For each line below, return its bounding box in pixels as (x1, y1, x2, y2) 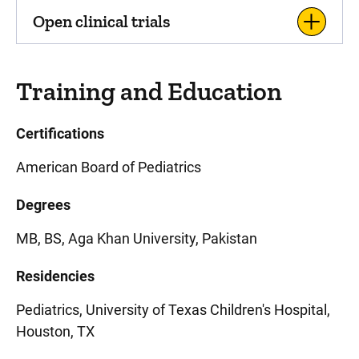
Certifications (16, 125, 104, 142)
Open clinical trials (33, 11, 170, 31)
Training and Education (16, 76, 282, 107)
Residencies (16, 268, 95, 284)
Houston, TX (16, 323, 95, 340)
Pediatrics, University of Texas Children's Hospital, (16, 301, 330, 318)
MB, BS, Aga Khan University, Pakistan (16, 230, 257, 247)
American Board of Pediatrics (16, 159, 201, 175)
